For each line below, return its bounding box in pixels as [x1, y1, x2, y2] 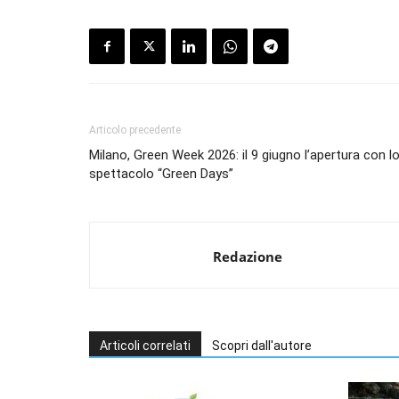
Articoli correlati [100, 338, 191, 354]
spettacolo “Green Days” [89, 166, 233, 183]
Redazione [213, 248, 282, 266]
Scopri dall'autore [212, 338, 312, 354]
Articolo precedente [89, 124, 181, 137]
